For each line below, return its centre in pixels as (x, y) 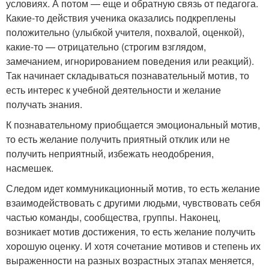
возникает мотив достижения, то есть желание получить (131, 231)
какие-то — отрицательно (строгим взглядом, (106, 47)
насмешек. (30, 168)
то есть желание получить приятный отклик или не (118, 139)
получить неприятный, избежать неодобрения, (110, 153)
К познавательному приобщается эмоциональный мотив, (133, 125)
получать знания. (45, 104)
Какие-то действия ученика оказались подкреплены (121, 18)
